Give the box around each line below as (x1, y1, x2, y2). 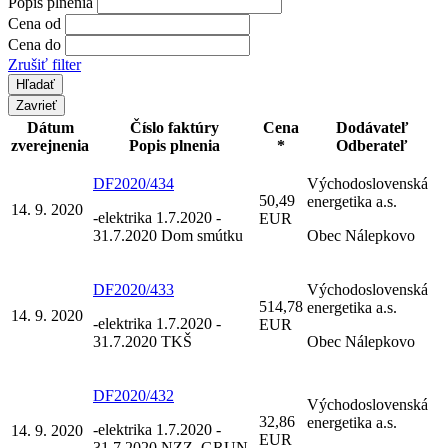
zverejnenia (11, 136, 89, 154)
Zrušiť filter (8, 55, 81, 73)
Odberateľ (336, 136, 408, 154)
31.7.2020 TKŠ (93, 332, 192, 350)
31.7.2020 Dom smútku (93, 226, 243, 244)
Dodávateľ (335, 118, 409, 136)
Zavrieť (16, 97, 57, 113)
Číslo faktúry (129, 118, 219, 136)
